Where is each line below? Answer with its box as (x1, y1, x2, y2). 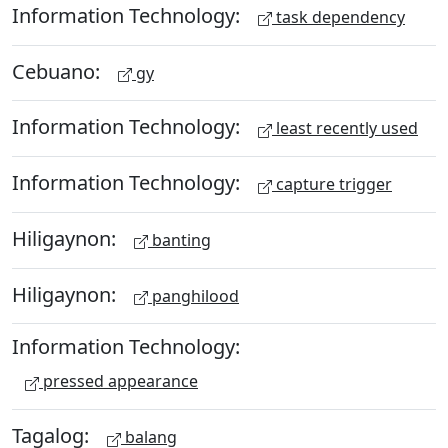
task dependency (272, 5, 405, 28)
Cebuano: (12, 57, 105, 85)
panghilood (148, 284, 239, 307)
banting (148, 228, 211, 251)
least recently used (272, 117, 418, 140)
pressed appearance (39, 370, 198, 393)
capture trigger (272, 173, 392, 195)
